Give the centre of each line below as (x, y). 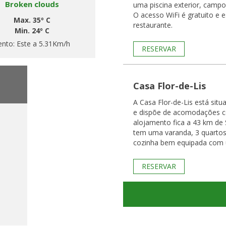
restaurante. (153, 25)
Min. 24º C (32, 31)
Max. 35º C (32, 20)
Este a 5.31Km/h (43, 44)
